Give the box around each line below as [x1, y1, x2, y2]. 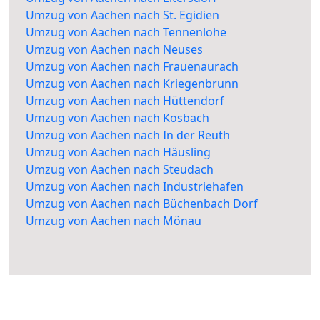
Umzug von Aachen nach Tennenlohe [26, 24, 226, 41]
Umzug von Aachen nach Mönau [26, 213, 201, 229]
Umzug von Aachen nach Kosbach [26, 110, 209, 126]
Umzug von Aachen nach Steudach [26, 161, 214, 178]
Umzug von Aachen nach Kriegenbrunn [26, 76, 239, 92]
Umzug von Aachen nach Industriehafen [26, 179, 244, 195]
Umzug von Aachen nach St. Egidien [26, 7, 219, 24]
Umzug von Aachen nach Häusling [26, 144, 211, 161]
